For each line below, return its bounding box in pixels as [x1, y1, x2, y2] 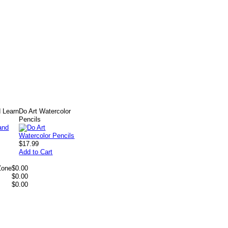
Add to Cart [19, 148, 53, 156]
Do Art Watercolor [19, 107, 71, 115]
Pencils [19, 116, 41, 123]
